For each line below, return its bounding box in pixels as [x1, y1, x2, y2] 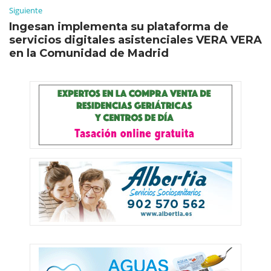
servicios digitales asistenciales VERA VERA [9, 33, 262, 47]
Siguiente [9, 4, 42, 16]
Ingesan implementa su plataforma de [9, 19, 229, 33]
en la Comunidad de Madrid [9, 46, 169, 60]
